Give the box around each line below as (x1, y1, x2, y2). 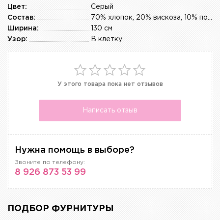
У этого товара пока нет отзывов (57, 82, 163, 87)
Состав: (7, 15, 35, 21)
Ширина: (7, 26, 39, 32)
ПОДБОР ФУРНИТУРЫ (7, 205, 114, 213)
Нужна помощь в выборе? (15, 146, 135, 155)
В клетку (91, 36, 122, 43)
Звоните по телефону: (15, 160, 85, 165)
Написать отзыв (82, 107, 137, 113)
